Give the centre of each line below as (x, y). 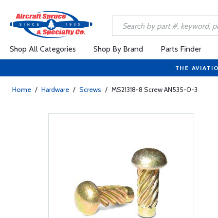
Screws (90, 90)
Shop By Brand (118, 49)
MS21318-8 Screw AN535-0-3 (154, 90)
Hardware (55, 90)
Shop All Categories (43, 49)
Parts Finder (181, 49)
